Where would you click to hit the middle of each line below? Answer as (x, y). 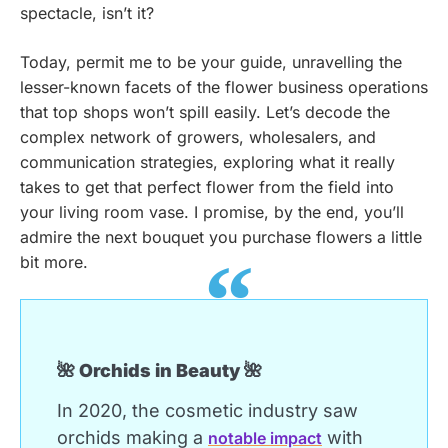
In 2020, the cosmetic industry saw (207, 410)
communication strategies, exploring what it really (207, 161)
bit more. (54, 261)
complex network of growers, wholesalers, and (198, 136)
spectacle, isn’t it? (87, 12)
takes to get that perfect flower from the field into (207, 186)
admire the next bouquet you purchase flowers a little (221, 236)
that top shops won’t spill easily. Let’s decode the (205, 111)
